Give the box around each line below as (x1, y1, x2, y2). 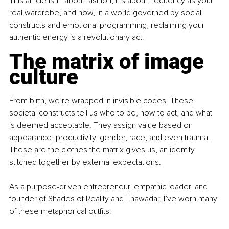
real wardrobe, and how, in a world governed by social (9, 8, 203, 18)
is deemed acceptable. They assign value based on (9, 120, 195, 131)
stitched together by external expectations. (9, 157, 161, 168)
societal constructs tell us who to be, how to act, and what (9, 108, 214, 119)
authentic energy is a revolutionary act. (9, 32, 144, 43)
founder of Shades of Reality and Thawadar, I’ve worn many (9, 194, 219, 204)
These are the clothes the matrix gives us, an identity (9, 145, 197, 155)
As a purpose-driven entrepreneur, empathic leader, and (9, 181, 210, 192)
